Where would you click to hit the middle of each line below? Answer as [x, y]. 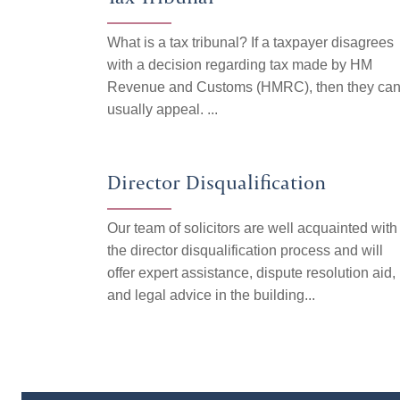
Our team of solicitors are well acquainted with [252, 228]
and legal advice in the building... [211, 295]
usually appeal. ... [162, 109]
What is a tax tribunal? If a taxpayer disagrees [250, 42]
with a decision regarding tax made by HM [240, 65]
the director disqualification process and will [245, 250]
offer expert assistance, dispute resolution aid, [251, 273]
